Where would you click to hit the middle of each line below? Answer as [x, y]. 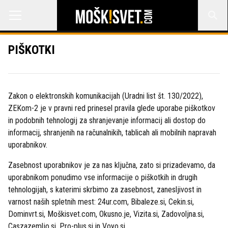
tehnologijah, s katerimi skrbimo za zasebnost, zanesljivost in [105, 190]
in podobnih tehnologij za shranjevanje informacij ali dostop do [107, 120]
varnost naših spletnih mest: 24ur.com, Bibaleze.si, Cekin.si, [101, 202]
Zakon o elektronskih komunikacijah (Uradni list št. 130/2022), [106, 96]
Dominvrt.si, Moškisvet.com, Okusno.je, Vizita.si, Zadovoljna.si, [106, 214]
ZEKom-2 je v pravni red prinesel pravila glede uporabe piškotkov [112, 108]
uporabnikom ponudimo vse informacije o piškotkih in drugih [103, 177]
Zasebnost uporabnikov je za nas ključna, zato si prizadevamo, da [112, 165]
